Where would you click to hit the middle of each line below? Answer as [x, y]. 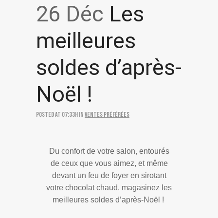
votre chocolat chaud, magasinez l [105, 187]
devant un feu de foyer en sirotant [109, 175]
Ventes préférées [107, 114]
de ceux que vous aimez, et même [109, 163]
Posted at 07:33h [57, 114]
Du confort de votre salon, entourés [109, 151]
